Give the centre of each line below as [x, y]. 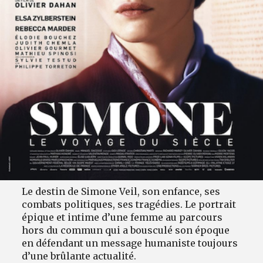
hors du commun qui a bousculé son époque [126, 230]
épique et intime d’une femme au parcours [122, 217]
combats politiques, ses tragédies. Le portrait [129, 204]
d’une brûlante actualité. [79, 256]
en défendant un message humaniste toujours [130, 243]
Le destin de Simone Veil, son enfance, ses [121, 191]
